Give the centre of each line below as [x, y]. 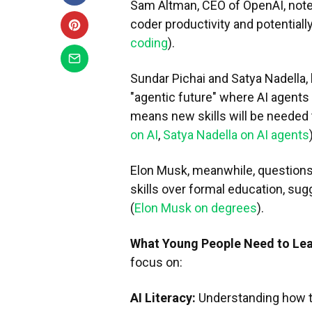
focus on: [159, 262]
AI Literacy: [163, 298]
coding [149, 43]
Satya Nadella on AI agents [236, 135]
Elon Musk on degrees [196, 208]
